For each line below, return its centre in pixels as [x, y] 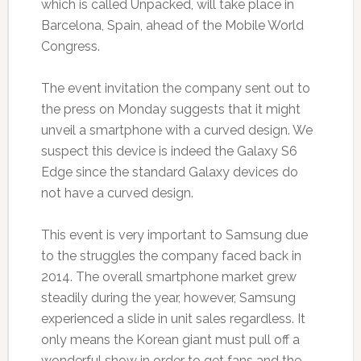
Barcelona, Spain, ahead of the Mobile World [172, 25]
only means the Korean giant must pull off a [170, 339]
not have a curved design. [117, 193]
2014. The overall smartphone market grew [168, 276]
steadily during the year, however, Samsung [168, 297]
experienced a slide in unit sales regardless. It [173, 318]
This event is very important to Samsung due [174, 234]
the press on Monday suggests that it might [170, 109]
